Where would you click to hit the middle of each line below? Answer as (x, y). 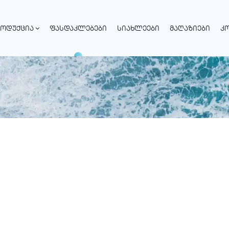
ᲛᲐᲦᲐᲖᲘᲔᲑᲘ (190, 28)
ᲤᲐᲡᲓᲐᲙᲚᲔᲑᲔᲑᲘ (78, 28)
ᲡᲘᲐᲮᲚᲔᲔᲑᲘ (138, 28)
